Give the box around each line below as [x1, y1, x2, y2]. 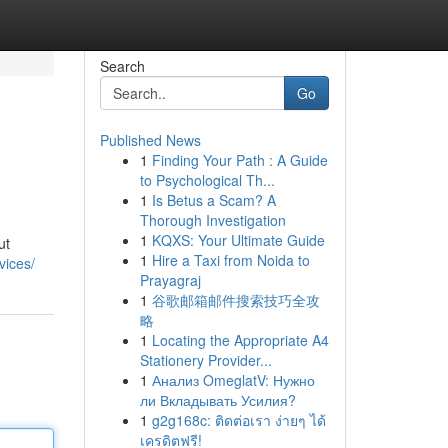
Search [99, 56, 145, 76]
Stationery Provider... [139, 350, 272, 370]
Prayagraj [139, 270, 201, 290]
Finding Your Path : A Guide [151, 150, 328, 170]
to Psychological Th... [139, 170, 275, 190]
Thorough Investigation [139, 210, 286, 230]
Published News [99, 130, 201, 150]
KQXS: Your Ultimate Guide [151, 230, 325, 250]
